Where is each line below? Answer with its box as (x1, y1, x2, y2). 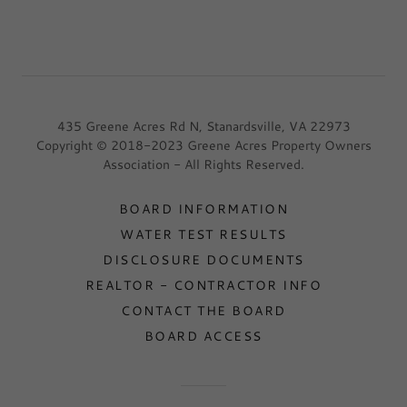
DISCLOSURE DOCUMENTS (103, 251, 304, 269)
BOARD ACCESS (144, 327, 263, 345)
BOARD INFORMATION (118, 200, 289, 218)
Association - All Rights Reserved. (103, 155, 304, 174)
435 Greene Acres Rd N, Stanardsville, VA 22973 (56, 117, 351, 135)
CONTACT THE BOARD (121, 302, 286, 320)
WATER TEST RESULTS (120, 225, 287, 243)
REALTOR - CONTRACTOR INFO (84, 276, 323, 294)
